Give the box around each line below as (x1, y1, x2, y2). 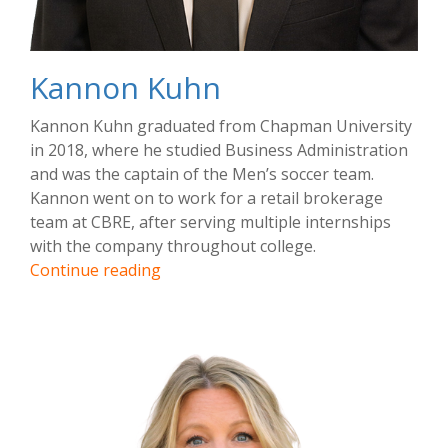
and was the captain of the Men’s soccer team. (30, 163, 374, 186)
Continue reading (30, 259, 161, 282)
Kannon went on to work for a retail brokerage (30, 187, 383, 210)
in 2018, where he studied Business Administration (30, 139, 408, 162)
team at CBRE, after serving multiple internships (30, 211, 391, 234)
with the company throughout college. (30, 235, 316, 258)
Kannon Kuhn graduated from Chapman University (30, 115, 412, 138)
